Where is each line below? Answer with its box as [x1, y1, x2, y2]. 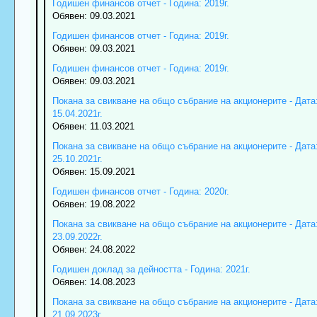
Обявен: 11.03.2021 [52, 121, 134, 132]
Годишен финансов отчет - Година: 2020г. [52, 186, 229, 197]
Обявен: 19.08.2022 [52, 199, 135, 210]
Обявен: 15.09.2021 [52, 166, 135, 178]
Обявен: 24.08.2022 [52, 244, 135, 255]
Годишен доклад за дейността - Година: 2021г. [52, 264, 250, 275]
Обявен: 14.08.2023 [52, 277, 135, 288]
